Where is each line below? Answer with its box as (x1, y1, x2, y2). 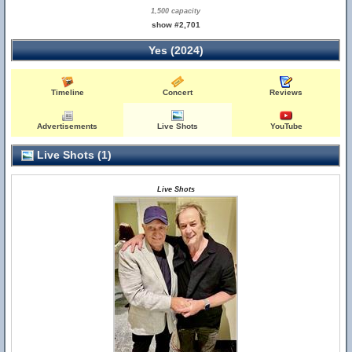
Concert (163, 88, 193, 97)
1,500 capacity (151, 7, 201, 15)
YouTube (269, 122, 302, 130)
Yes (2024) (148, 44, 203, 57)
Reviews (269, 88, 303, 97)
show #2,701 (151, 20, 200, 29)
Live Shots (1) (34, 148, 112, 161)
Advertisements (37, 122, 98, 130)
